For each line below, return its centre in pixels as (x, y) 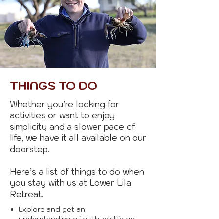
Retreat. (28, 194)
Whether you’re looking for (65, 104)
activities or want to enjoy (62, 115)
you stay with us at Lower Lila (70, 183)
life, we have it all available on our (78, 138)
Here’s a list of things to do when (77, 172)
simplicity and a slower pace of (73, 127)
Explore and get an (52, 209)
